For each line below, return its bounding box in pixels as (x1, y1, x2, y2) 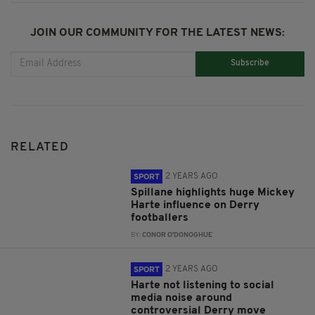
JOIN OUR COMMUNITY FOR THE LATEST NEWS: (30, 27, 285, 39)
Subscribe (231, 59, 270, 68)
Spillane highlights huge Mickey (131, 186, 295, 198)
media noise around (131, 292, 233, 304)
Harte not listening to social (131, 279, 275, 291)
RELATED (11, 141, 69, 153)
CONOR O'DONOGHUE (142, 231, 213, 238)
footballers (131, 212, 189, 224)
